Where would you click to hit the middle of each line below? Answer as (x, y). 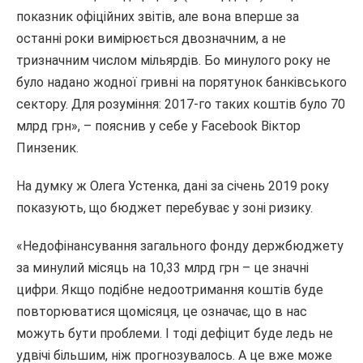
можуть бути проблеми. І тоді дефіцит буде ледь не (175, 333)
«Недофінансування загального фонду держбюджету (180, 246)
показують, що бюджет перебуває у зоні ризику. (164, 208)
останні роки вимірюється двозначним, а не (151, 38)
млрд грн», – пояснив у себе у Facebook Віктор (158, 126)
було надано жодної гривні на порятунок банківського (181, 82)
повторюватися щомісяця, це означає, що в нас (162, 312)
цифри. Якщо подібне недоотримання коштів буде (170, 290)
